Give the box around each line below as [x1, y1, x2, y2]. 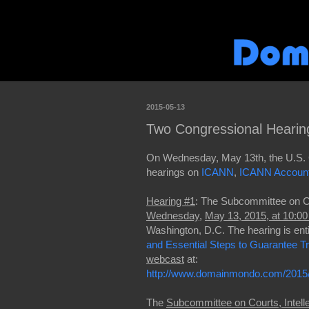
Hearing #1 [146, 195, 195, 207]
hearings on [146, 166, 201, 178]
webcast [146, 252, 184, 265]
